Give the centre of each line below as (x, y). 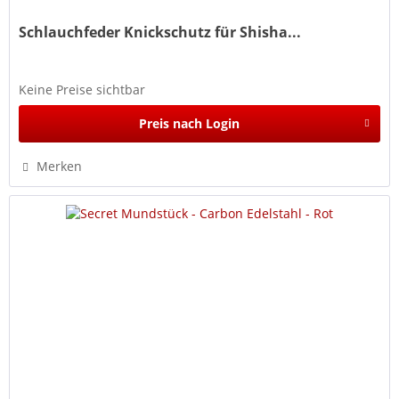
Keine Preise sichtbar (82, 90)
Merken (60, 167)
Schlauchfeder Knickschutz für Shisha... (160, 33)
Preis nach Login (189, 124)
